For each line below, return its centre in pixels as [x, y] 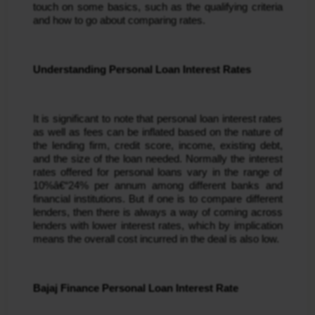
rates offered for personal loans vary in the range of [157, 173]
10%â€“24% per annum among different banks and [157, 186]
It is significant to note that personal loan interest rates [157, 119]
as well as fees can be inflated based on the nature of [157, 133]
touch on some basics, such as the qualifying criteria [157, 7]
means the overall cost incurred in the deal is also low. [156, 239]
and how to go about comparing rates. [119, 21]
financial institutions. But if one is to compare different [157, 199]
